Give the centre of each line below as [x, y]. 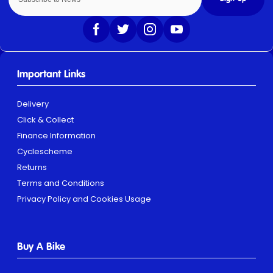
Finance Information [56, 135]
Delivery [33, 104]
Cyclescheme [45, 151]
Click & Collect [45, 119]
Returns [32, 167]
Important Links [51, 75]
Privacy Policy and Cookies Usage [84, 199]
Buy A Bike [41, 247]
